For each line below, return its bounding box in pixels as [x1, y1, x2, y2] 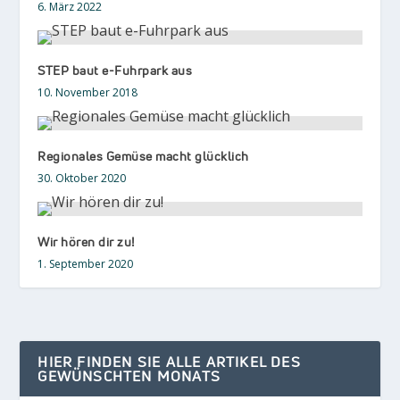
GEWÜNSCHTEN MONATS [37, 366, 221, 387]
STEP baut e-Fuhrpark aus [37, 62, 193, 79]
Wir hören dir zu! [37, 233, 135, 251]
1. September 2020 [37, 256, 134, 272]
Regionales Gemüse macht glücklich [37, 147, 249, 165]
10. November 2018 [37, 85, 138, 101]
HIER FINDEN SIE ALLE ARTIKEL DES [37, 352, 301, 372]
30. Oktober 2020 [37, 171, 127, 187]
